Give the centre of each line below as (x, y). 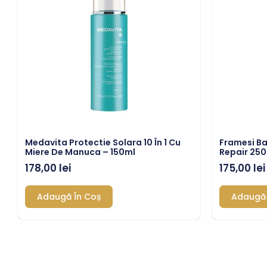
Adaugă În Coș (69, 196)
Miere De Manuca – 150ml (80, 152)
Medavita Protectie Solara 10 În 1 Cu (103, 143)
